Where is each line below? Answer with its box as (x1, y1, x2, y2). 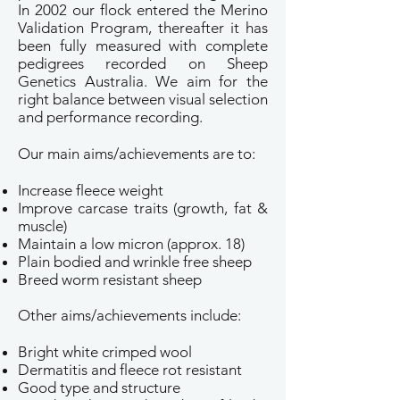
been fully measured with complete (18, 37, 268, 54)
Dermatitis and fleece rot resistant (18, 361, 242, 379)
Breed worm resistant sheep (18, 271, 202, 288)
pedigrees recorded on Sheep (18, 54, 268, 72)
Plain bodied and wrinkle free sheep (18, 253, 252, 271)
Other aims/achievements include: (18, 306, 241, 324)
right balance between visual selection (18, 90, 268, 108)
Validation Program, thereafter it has (18, 19, 268, 37)
